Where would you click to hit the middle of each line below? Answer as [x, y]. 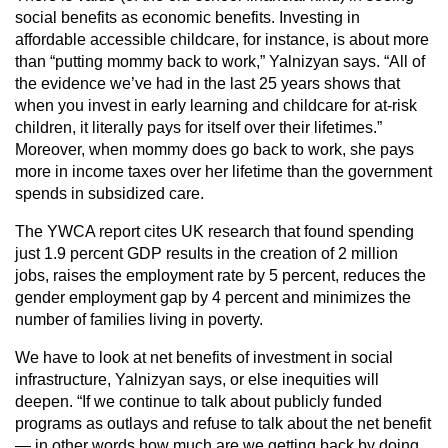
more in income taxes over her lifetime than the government [223, 171]
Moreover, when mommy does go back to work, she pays [214, 149]
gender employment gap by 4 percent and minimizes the [213, 297]
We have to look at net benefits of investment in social [204, 357]
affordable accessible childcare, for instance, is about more [222, 39]
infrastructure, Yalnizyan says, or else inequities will [197, 379]
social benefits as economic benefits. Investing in [187, 17]
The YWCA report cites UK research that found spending [214, 231]
